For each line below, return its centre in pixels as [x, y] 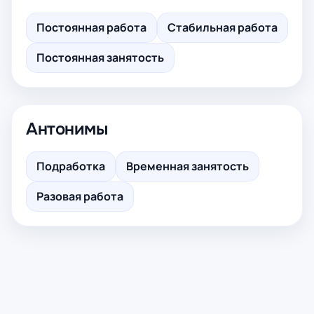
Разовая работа [80, 196]
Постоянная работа [91, 27]
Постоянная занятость [100, 57]
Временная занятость [187, 166]
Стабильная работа [223, 27]
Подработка [71, 166]
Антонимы [67, 129]
